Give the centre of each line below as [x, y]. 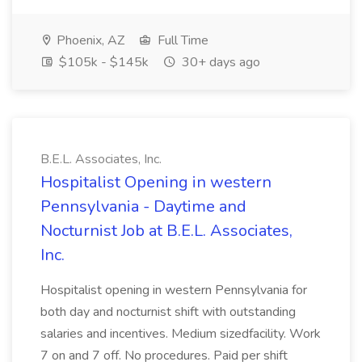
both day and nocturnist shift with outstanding [168, 312]
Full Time [181, 40]
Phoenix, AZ [89, 40]
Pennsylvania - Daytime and [143, 206]
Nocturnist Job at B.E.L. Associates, [166, 231]
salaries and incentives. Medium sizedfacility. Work [181, 334]
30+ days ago [219, 62]
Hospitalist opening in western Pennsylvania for [174, 290]
